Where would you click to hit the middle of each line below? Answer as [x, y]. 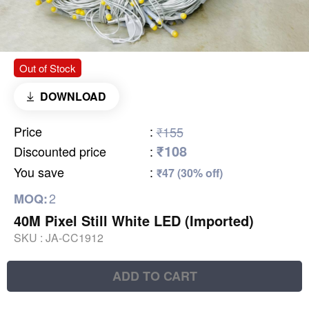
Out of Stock [48, 68]
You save [39, 172]
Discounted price [60, 151]
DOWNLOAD [73, 97]
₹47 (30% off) [189, 173]
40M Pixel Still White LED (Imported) [134, 221]
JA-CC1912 [74, 238]
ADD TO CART [154, 276]
